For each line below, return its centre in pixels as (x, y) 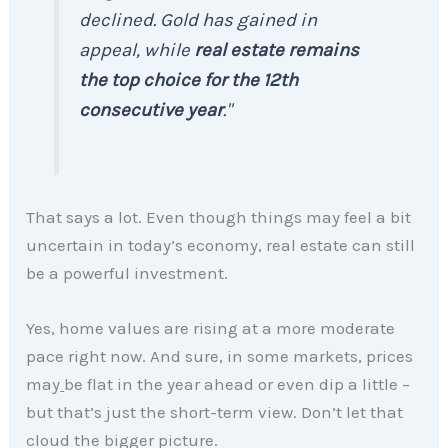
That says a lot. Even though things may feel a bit (219, 216)
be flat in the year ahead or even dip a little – (237, 384)
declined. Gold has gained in (198, 19)
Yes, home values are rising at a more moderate (211, 328)
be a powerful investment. (127, 272)
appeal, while (135, 49)
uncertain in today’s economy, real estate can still (221, 244)
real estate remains (275, 49)
